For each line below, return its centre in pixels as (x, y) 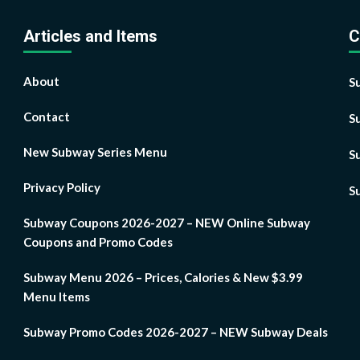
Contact (47, 117)
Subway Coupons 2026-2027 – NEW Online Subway (167, 223)
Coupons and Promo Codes (98, 242)
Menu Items (57, 297)
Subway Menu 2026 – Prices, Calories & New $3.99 (163, 278)
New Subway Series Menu (95, 152)
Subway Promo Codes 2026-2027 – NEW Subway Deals (176, 332)
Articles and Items (90, 37)
